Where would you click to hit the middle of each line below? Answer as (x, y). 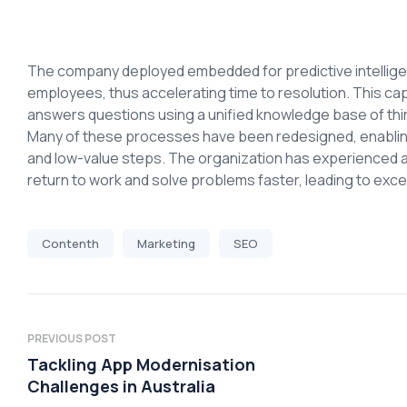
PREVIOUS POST (72, 339)
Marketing (166, 243)
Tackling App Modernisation (141, 365)
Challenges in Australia (121, 387)
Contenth (70, 243)
